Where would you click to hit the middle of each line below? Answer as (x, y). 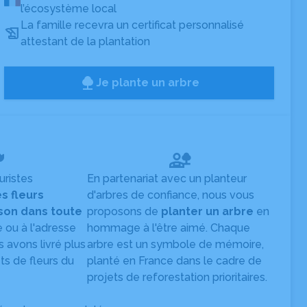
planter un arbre (207, 211)
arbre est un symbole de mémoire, (175, 244)
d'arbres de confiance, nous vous (170, 195)
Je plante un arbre (147, 83)
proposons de (124, 211)
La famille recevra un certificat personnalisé (132, 25)
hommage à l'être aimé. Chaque (168, 228)
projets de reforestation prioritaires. (177, 277)
